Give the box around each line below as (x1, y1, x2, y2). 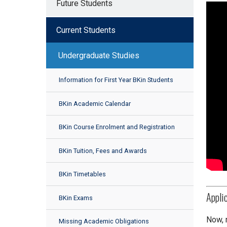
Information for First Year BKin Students (58, 76, 173, 84)
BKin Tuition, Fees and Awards (58, 146, 147, 155)
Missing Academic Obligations (58, 217, 149, 225)
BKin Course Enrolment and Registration (58, 123, 175, 131)
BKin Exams (58, 194, 93, 202)
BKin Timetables (58, 170, 106, 178)
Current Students (56, 25, 116, 35)
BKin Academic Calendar (58, 99, 131, 107)
